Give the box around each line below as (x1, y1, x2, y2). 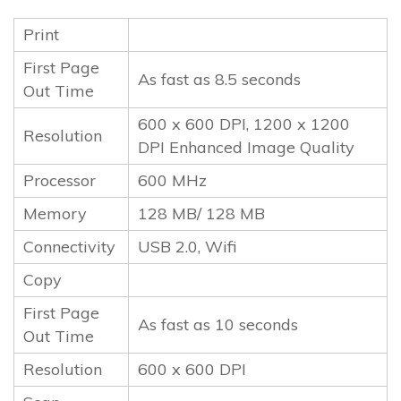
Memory (23, 202, 87, 224)
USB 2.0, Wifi (138, 235, 236, 257)
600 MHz (138, 169, 207, 191)
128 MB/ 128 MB (138, 202, 265, 224)
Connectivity (23, 235, 115, 257)
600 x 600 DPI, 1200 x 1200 (138, 113, 350, 134)
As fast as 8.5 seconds (138, 68, 301, 90)
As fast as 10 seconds (138, 313, 298, 335)
